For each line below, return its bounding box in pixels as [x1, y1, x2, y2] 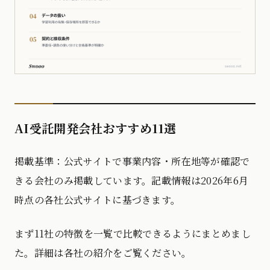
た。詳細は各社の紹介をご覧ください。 [14, 245, 192, 260]
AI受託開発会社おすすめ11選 [14, 119, 177, 137]
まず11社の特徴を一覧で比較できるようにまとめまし [14, 226, 251, 240]
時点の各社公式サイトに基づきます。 [14, 192, 181, 207]
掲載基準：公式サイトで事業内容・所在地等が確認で [14, 154, 250, 168]
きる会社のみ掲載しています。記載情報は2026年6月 [14, 173, 249, 187]
